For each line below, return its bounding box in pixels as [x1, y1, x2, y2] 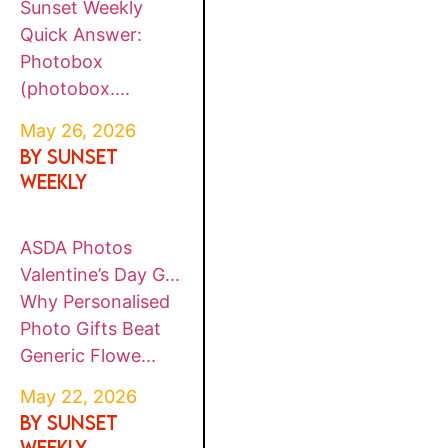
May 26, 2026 [20, 119, 137, 141]
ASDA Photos [20, 236, 133, 258]
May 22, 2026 [20, 386, 138, 408]
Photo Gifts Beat [20, 317, 162, 339]
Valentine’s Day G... [20, 263, 181, 285]
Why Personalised [20, 290, 171, 312]
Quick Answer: [20, 24, 143, 46]
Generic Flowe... [20, 344, 157, 366]
